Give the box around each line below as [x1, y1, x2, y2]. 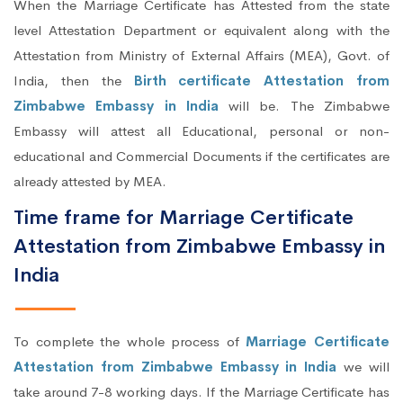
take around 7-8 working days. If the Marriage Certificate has [13, 383, 390, 401]
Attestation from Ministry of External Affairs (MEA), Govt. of [13, 47, 390, 65]
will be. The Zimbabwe [228, 97, 390, 115]
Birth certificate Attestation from [133, 72, 390, 90]
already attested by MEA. [13, 173, 166, 191]
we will [336, 358, 390, 376]
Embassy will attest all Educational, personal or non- [13, 122, 390, 140]
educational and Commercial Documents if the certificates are [13, 148, 390, 166]
